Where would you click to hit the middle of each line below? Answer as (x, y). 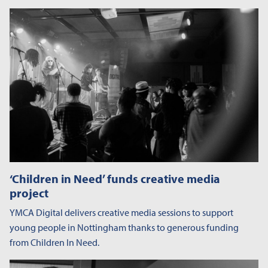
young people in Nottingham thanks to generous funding (124, 228)
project (29, 193)
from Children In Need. (54, 243)
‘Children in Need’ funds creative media (115, 179)
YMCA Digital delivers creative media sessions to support (121, 213)
